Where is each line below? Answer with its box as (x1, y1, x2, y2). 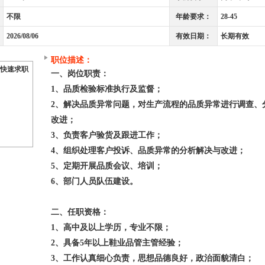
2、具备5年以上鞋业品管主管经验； (51, 238, 183, 247)
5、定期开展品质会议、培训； (51, 161, 163, 170)
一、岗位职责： (51, 69, 109, 78)
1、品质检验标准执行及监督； (51, 85, 163, 93)
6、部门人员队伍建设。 (51, 177, 138, 186)
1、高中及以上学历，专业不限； (51, 223, 171, 232)
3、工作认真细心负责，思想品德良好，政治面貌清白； (51, 254, 254, 263)
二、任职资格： (51, 208, 109, 216)
